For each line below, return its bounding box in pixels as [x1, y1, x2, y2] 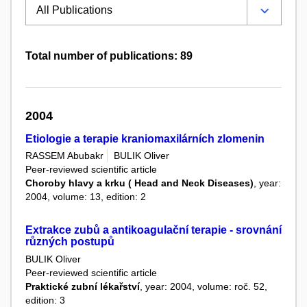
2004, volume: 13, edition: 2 [25, 191, 146, 203]
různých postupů [25, 236, 114, 248]
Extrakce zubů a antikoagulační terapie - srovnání [25, 224, 282, 236]
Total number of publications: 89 [25, 50, 193, 62]
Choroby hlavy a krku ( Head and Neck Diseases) [25, 177, 254, 189]
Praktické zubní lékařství [25, 280, 140, 292]
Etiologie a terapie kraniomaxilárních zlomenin [25, 133, 265, 145]
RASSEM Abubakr [25, 150, 103, 162]
